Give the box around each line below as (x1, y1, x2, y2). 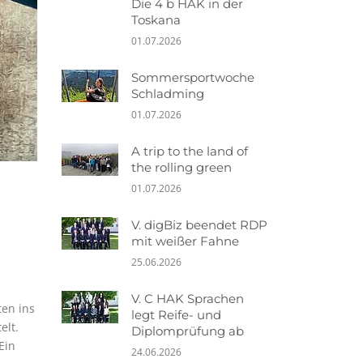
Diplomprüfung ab (131, 323, 244, 339)
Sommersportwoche (131, 70, 254, 85)
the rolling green (131, 160, 232, 175)
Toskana (131, 12, 181, 28)
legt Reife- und (131, 307, 221, 322)
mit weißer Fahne (131, 233, 239, 249)
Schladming (131, 86, 204, 101)
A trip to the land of (131, 143, 248, 159)
